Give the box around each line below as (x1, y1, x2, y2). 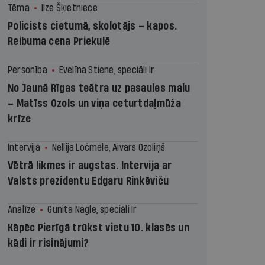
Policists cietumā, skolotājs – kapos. (8, 21, 177, 32)
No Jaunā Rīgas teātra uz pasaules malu (8, 83, 190, 94)
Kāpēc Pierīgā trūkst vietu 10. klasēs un (8, 222, 189, 234)
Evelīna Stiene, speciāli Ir (59, 65, 155, 75)
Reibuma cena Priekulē (8, 36, 111, 47)
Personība (8, 65, 47, 75)
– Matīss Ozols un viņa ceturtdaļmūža (8, 98, 181, 109)
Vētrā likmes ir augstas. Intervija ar (8, 160, 172, 172)
